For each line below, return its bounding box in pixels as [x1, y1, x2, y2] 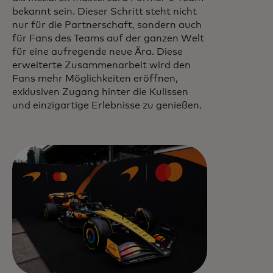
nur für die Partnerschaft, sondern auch [12, 19, 202, 30]
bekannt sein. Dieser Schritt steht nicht [12, 6, 197, 16]
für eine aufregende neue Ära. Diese [12, 46, 183, 57]
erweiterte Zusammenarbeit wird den [12, 60, 191, 70]
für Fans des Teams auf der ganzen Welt [12, 33, 204, 43]
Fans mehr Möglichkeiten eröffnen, [12, 73, 178, 83]
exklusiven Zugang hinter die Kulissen [12, 87, 188, 97]
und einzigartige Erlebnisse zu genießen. [12, 100, 204, 110]
